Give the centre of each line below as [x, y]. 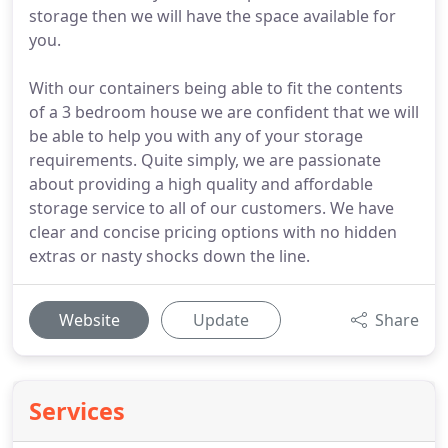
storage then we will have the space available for [212, 16]
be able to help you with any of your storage [196, 136]
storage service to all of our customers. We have [211, 208]
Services [77, 411]
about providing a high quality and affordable [201, 184]
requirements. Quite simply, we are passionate [205, 160]
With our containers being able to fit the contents [216, 88]
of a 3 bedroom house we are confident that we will [224, 112]
